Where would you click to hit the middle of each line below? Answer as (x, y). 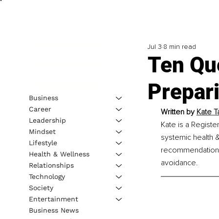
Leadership (47, 120)
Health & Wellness (59, 154)
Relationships (51, 165)
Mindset (42, 131)
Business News (54, 210)
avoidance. (179, 163)
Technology (47, 176)
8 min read (179, 47)
